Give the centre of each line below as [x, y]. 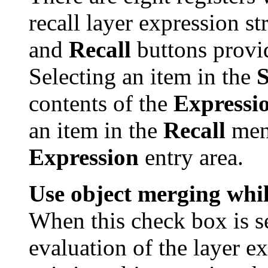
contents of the [101, 103]
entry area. [191, 157]
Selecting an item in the [143, 76]
